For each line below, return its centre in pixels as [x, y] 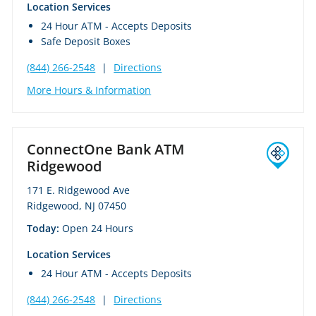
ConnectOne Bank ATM [106, 149]
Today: [45, 228]
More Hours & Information [89, 90]
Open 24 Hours [98, 228]
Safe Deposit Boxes [86, 41]
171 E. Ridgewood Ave [79, 190]
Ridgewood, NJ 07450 [77, 205]
